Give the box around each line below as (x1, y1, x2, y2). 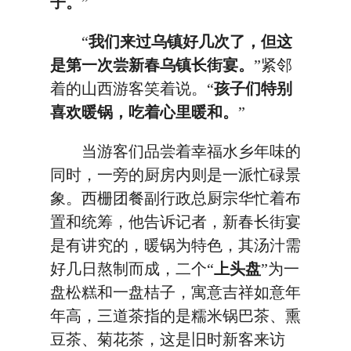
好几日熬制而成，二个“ (50, 260, 214, 277)
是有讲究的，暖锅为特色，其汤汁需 (50, 237, 301, 254)
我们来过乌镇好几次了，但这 (89, 33, 292, 50)
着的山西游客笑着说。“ (50, 80, 214, 97)
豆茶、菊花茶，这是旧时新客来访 (50, 331, 285, 348)
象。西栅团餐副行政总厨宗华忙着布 (50, 190, 301, 207)
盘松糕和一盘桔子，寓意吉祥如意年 (50, 284, 301, 301)
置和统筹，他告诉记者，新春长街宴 (50, 213, 301, 230)
